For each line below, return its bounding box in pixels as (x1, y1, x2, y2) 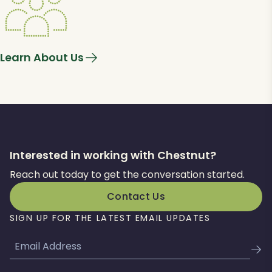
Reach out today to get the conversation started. (10, 167, 245, 182)
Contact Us (106, 189, 166, 203)
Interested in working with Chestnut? (10, 147, 216, 163)
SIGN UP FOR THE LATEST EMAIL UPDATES (10, 211, 211, 224)
